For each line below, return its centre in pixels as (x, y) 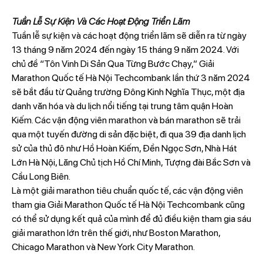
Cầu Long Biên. (41, 177)
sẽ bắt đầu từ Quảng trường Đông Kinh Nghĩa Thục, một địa (128, 92)
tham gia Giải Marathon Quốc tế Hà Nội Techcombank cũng (128, 205)
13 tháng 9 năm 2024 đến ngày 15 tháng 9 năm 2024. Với (125, 50)
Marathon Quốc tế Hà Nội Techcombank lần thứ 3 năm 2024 (131, 78)
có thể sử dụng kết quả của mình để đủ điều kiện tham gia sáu (131, 219)
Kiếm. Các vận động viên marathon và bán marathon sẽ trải (126, 120)
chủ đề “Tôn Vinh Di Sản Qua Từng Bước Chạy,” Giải (113, 64)
